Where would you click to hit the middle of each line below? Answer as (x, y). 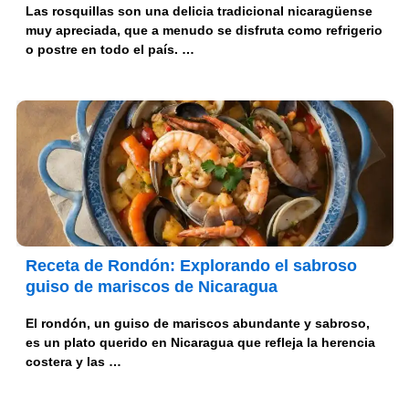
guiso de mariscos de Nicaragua (151, 287)
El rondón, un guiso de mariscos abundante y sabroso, (197, 324)
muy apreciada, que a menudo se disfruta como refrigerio (204, 31)
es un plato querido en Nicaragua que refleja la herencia (200, 343)
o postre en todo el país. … (110, 50)
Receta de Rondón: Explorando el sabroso (191, 266)
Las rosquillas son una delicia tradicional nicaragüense (199, 11)
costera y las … (73, 362)
